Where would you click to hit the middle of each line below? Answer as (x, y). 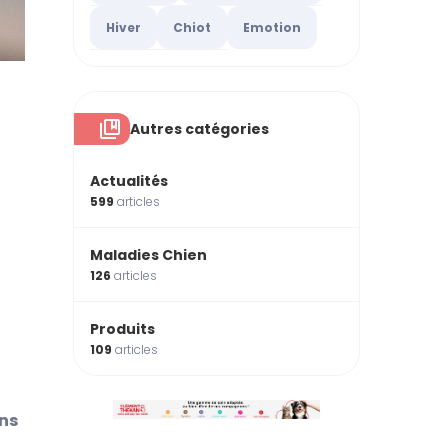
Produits (122, 328)
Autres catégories (199, 128)
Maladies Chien (148, 254)
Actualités (129, 180)
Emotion (272, 28)
